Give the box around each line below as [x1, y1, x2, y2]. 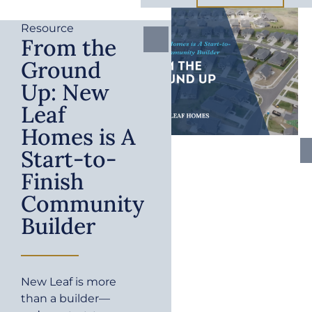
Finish [21, 166, 84, 196]
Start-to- [21, 144, 116, 173]
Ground [21, 55, 101, 84]
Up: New [21, 77, 109, 107]
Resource [21, 21, 74, 35]
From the [21, 33, 116, 62]
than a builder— [21, 291, 110, 305]
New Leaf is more [21, 274, 116, 288]
